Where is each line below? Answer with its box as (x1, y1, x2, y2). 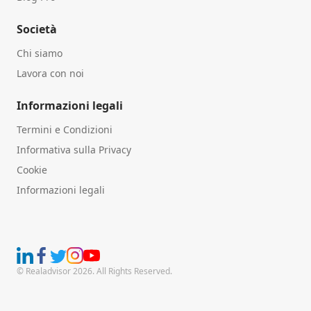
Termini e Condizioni (17, 122, 112, 136)
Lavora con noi (17, 66, 84, 80)
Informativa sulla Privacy (17, 142, 131, 156)
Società (17, 21, 57, 37)
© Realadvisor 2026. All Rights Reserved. (17, 264, 172, 277)
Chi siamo (17, 46, 62, 60)
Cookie (17, 162, 47, 176)
